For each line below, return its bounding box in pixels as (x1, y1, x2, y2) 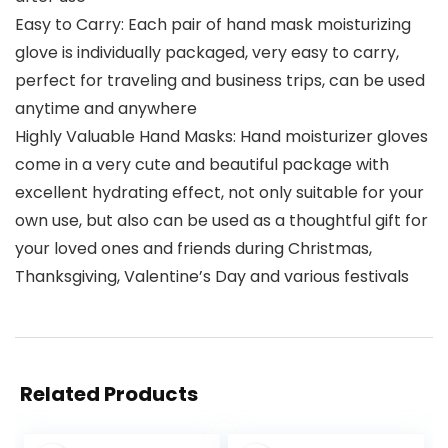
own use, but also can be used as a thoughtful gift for (15, 209, 428, 233)
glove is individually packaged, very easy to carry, (15, 41, 399, 65)
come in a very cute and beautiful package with (15, 153, 389, 177)
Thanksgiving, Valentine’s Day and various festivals (15, 265, 409, 289)
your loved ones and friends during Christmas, (15, 237, 372, 261)
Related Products (20, 380, 198, 409)
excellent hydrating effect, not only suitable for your (15, 181, 424, 205)
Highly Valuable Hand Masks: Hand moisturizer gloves (15, 125, 428, 149)
